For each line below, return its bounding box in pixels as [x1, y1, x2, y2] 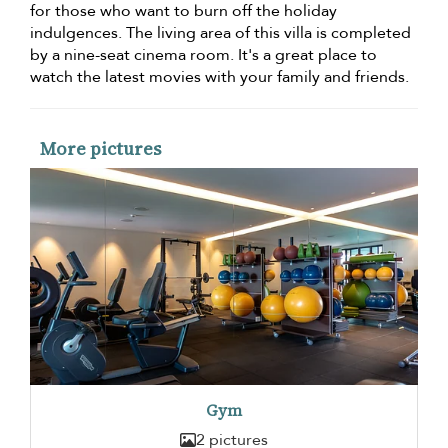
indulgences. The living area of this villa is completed [30, 22, 411, 45]
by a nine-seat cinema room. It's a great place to [30, 44, 377, 67]
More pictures [40, 136, 161, 162]
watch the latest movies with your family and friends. [30, 66, 409, 89]
